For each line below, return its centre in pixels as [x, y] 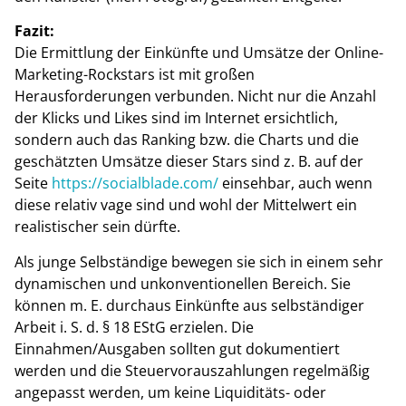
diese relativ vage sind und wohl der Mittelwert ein [186, 205]
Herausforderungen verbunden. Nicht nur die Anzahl [195, 97]
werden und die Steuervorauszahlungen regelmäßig [192, 370]
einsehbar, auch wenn [295, 184]
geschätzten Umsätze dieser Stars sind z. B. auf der [189, 162]
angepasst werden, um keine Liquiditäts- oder [170, 392]
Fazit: [34, 31]
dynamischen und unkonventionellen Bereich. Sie [183, 283]
